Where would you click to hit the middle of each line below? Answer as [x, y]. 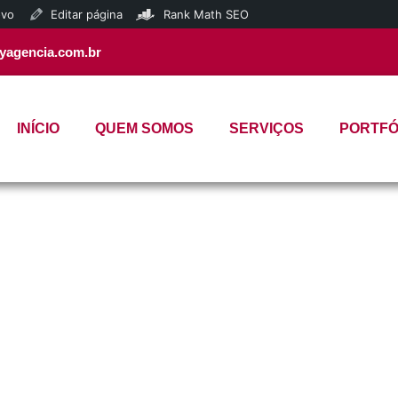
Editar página [87, 14]
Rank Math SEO [206, 14]
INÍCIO [38, 129]
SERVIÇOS [267, 129]
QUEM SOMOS [144, 129]
